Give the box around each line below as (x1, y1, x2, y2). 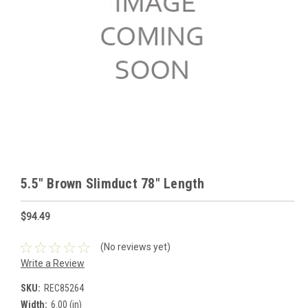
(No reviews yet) (100, 241, 170, 253)
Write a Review (21, 257, 85, 269)
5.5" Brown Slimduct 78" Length (21, 175, 205, 192)
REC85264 (43, 282, 84, 294)
